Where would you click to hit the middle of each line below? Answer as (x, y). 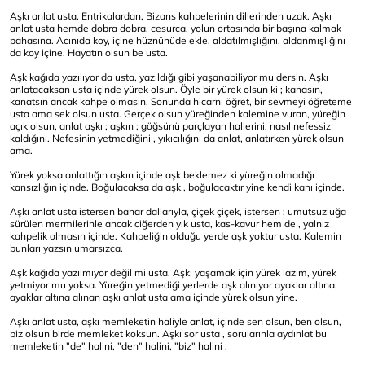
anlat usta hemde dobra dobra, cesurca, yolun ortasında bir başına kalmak (176, 29)
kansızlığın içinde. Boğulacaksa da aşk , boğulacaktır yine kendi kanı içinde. (177, 187)
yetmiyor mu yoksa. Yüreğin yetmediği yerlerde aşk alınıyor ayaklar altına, (174, 285)
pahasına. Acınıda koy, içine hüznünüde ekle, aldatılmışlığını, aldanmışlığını (178, 41)
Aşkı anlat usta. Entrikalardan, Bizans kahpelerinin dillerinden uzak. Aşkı (171, 16)
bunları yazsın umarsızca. (66, 248)
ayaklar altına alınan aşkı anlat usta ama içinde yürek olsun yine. (154, 297)
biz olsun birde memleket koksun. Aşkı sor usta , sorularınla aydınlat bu (168, 334)
